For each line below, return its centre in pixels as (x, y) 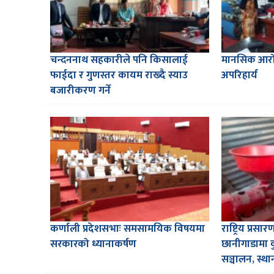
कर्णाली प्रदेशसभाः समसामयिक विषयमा (128, 229)
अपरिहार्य (239, 76)
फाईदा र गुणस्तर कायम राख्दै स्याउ (119, 76)
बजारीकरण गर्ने (80, 91)
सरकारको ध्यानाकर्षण (93, 244)
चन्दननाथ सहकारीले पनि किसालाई (119, 60)
